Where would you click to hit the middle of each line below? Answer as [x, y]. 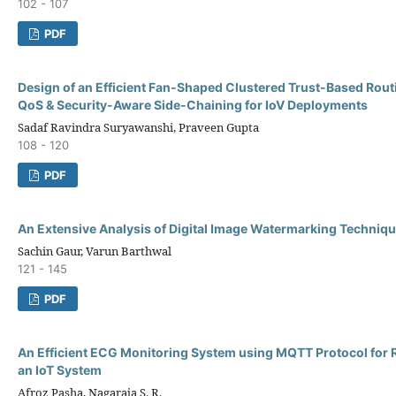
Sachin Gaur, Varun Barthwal [95, 251]
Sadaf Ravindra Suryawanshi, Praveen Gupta [138, 127]
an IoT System [60, 369]
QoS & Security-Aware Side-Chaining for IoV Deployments [193, 104]
